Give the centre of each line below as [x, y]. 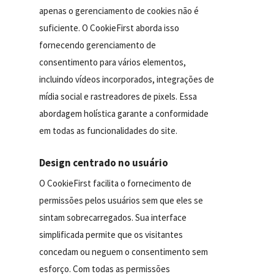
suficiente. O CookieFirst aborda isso [109, 28]
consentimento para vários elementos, [113, 62]
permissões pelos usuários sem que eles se [121, 201]
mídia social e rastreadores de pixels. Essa [118, 97]
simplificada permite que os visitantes [111, 235]
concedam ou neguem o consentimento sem [124, 252]
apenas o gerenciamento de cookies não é [119, 11]
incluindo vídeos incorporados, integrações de [127, 80]
